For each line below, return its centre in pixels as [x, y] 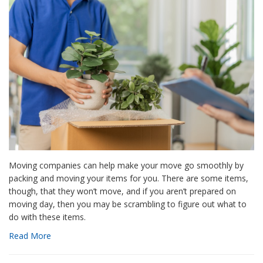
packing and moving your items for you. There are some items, [129, 178]
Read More [30, 235]
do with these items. [47, 217]
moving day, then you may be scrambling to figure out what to [128, 204]
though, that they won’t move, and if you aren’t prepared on [122, 191]
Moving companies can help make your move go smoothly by [126, 165]
